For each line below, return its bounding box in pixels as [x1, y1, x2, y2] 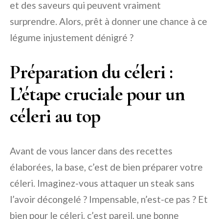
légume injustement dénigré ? [10, 32, 133, 44]
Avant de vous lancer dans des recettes [10, 145, 173, 157]
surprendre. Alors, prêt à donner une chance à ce [10, 16, 207, 27]
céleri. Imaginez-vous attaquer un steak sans [10, 177, 195, 189]
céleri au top [10, 104, 100, 128]
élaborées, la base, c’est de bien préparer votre [10, 161, 203, 173]
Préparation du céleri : [10, 60, 173, 84]
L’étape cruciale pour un [10, 82, 185, 106]
